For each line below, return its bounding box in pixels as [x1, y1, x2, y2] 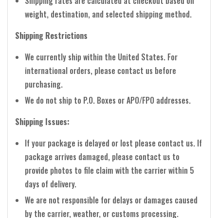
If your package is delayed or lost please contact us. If [25, 137, 202, 149]
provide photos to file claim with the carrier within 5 [25, 164, 194, 176]
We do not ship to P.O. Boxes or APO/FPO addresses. [25, 94, 191, 106]
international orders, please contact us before [25, 64, 176, 76]
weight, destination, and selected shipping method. [25, 8, 192, 20]
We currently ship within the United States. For [25, 51, 178, 63]
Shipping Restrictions [15, 29, 88, 41]
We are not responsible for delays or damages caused [25, 194, 198, 206]
